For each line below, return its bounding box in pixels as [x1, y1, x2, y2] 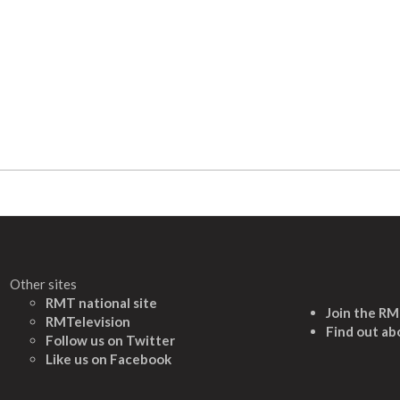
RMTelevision [46, 312, 130, 329]
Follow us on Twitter [46, 331, 175, 348]
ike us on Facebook [53, 350, 171, 367]
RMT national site [46, 294, 157, 311]
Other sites [10, 275, 77, 292]
